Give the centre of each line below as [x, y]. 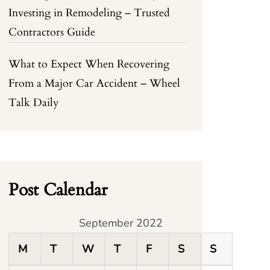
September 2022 [121, 223]
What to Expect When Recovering [89, 64]
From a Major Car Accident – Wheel [95, 83]
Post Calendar [58, 190]
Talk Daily [34, 103]
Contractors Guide [52, 32]
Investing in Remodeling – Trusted [89, 13]
